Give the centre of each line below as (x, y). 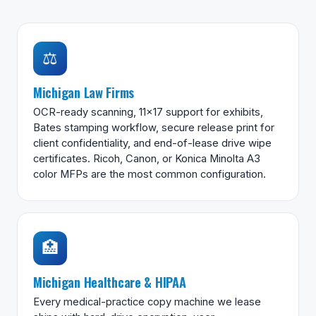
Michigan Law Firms (84, 92)
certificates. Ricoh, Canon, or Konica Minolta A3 (147, 158)
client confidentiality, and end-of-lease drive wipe (152, 143)
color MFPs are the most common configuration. (150, 174)
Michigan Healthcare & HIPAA (110, 281)
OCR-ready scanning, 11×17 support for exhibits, (148, 112)
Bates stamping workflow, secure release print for (154, 127)
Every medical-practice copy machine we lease (147, 302)
